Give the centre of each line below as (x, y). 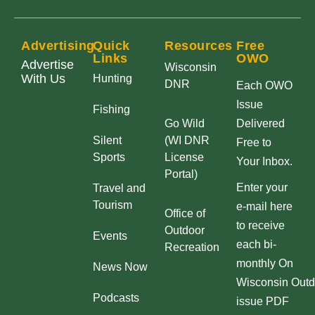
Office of (185, 213)
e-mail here (264, 206)
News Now (120, 266)
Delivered (261, 123)
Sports (109, 157)
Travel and (119, 188)
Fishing (111, 109)
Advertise (47, 64)
